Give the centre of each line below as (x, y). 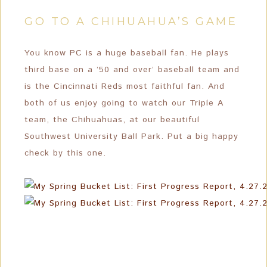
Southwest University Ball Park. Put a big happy (131, 136)
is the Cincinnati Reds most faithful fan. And (125, 86)
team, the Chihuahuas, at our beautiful (112, 120)
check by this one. (65, 153)
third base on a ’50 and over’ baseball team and (132, 70)
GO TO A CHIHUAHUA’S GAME (131, 21)
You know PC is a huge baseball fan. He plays (127, 53)
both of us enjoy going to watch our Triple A (124, 103)
